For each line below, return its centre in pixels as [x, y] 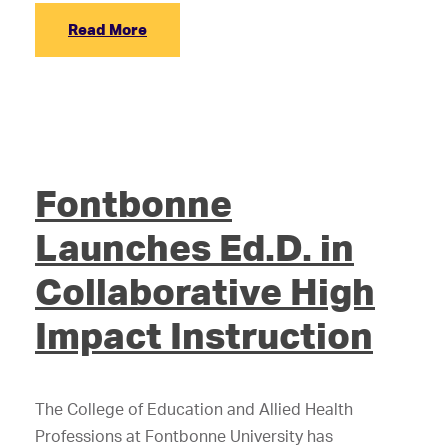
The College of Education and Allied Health [194, 409]
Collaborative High [205, 291]
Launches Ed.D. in [194, 247]
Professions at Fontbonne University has [184, 436]
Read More [107, 29]
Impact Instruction [204, 335]
